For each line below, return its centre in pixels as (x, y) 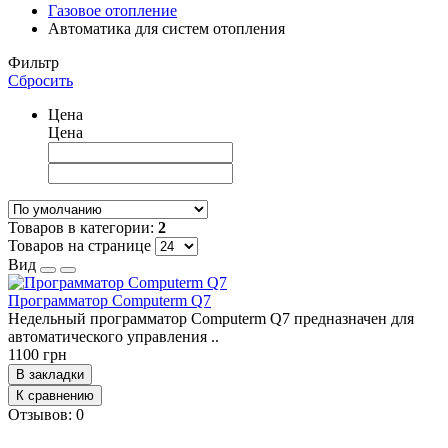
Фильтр (33, 62)
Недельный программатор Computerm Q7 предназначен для (211, 318)
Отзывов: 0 (46, 414)
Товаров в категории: (83, 227)
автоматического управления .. (113, 336)
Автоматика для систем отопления (166, 28)
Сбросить (40, 80)
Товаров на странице (79, 245)
